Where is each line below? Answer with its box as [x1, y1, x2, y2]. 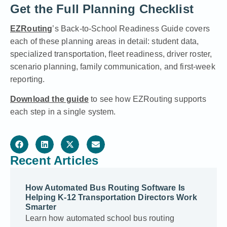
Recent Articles [10, 154, 99, 168]
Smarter [25, 203, 57, 212]
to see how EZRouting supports [91, 94, 206, 103]
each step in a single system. [10, 107, 116, 116]
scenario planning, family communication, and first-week [10, 62, 215, 71]
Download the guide [10, 94, 89, 103]
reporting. [10, 74, 45, 84]
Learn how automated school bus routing [25, 214, 175, 223]
